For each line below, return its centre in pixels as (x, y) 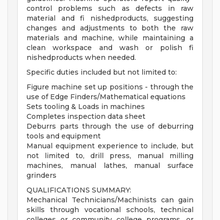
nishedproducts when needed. (81, 58)
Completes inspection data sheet (86, 117)
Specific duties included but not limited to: (102, 72)
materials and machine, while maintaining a (110, 38)
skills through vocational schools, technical (110, 210)
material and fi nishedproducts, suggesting (110, 18)
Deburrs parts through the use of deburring (110, 126)
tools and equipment (64, 136)
